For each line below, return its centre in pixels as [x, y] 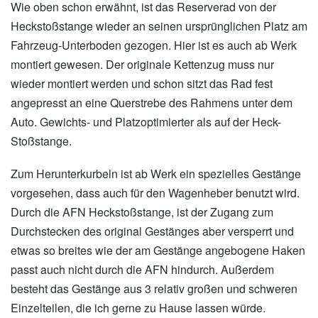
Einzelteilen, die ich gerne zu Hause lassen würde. [138, 308]
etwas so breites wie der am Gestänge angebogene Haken [158, 251]
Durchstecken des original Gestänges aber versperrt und [152, 231]
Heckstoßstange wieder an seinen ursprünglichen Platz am [159, 26]
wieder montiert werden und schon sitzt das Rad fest [142, 84]
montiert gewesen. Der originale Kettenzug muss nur [142, 65]
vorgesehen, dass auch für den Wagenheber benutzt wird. [155, 193]
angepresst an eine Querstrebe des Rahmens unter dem [152, 103]
